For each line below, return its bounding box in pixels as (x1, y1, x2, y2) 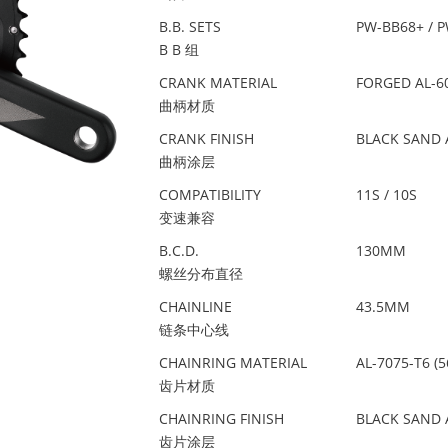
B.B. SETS (159, 17, 221, 36)
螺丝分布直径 (159, 264, 243, 283)
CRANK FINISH (159, 129, 254, 148)
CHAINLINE (159, 297, 232, 316)
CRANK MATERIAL (159, 73, 277, 92)
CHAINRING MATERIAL (159, 353, 307, 372)
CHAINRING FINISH (159, 409, 284, 428)
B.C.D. (159, 241, 199, 260)
